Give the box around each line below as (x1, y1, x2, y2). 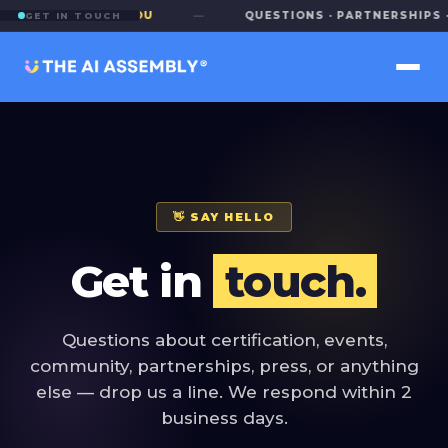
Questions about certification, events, (61, 330, 387, 350)
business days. (160, 408, 288, 428)
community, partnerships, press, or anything (29, 356, 419, 376)
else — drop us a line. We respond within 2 (36, 382, 412, 402)
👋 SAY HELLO (173, 210, 275, 224)
